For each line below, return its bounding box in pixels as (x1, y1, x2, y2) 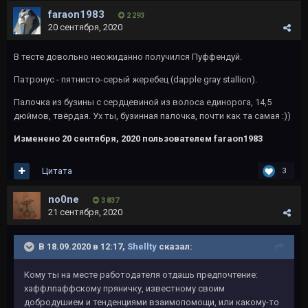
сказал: (157, 241, 192, 252)
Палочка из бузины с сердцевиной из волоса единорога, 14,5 (14, 97, 272, 107)
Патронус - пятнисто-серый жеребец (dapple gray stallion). (14, 74, 257, 85)
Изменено (14, 133, 62, 144)
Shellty (127, 241, 157, 252)
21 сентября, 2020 (48, 207, 122, 217)
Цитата (42, 165, 72, 176)
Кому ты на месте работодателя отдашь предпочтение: (24, 269, 258, 280)
